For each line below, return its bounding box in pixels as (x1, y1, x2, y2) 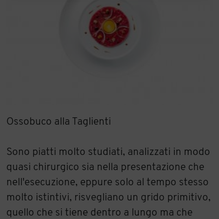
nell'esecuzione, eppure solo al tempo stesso (6, 177, 209, 188)
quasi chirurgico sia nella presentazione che (6, 162, 205, 173)
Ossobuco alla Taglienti (6, 117, 111, 128)
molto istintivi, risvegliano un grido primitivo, (6, 193, 211, 203)
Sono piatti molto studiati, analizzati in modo (6, 147, 211, 158)
